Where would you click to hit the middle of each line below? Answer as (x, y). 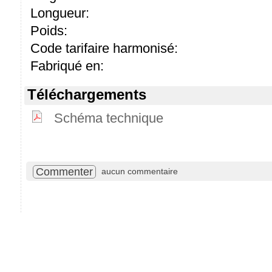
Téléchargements (87, 94)
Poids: (49, 30)
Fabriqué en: (67, 66)
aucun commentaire (140, 171)
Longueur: (60, 13)
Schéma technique (109, 118)
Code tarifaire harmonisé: (104, 48)
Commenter (64, 172)
